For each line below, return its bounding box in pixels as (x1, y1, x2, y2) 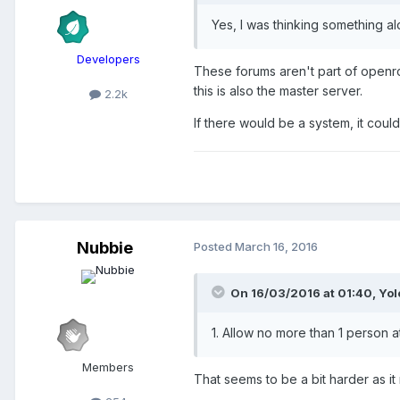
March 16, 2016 (235, 238, 318, 254)
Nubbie (76, 237, 133, 257)
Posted (194, 238, 235, 254)
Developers (76, 51, 140, 66)
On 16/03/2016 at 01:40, (230, 285, 379, 300)
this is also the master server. (194, 82, 362, 98)
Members (82, 359, 134, 374)
